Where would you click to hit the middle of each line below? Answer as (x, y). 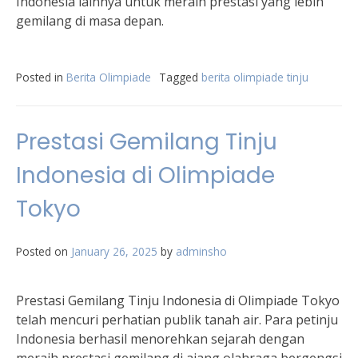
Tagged (180, 77)
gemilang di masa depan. (90, 21)
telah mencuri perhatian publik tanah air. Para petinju (177, 320)
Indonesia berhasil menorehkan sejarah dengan (160, 339)
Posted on (44, 251)
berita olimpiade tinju (255, 77)
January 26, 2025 (114, 251)
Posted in (41, 77)
